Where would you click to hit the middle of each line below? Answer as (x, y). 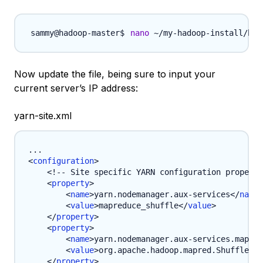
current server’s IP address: (76, 88)
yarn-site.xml (43, 116)
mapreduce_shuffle (139, 206)
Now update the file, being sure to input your (115, 74)
